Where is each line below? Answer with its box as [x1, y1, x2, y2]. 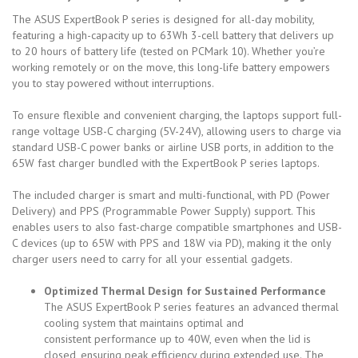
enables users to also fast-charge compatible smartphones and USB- [12, 219, 342, 234]
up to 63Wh [132, 27, 191, 42]
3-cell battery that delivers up [191, 27, 334, 42]
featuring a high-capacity [12, 27, 132, 42]
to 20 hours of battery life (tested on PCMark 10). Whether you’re [12, 43, 325, 58]
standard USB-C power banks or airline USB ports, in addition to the [12, 139, 334, 154]
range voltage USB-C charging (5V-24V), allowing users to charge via [12, 123, 341, 138]
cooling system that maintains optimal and [44, 315, 244, 330]
